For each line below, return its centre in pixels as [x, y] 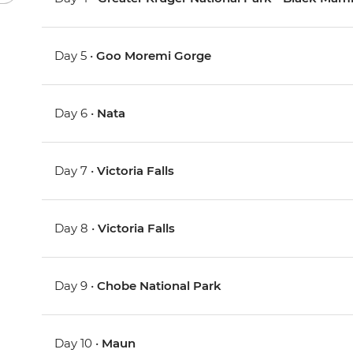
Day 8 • [76, 229]
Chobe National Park [160, 286]
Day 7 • [76, 171]
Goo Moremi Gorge [154, 56]
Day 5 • [76, 56]
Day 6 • [76, 113]
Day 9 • [76, 286]
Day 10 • [78, 344]
